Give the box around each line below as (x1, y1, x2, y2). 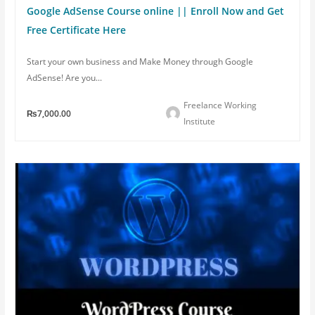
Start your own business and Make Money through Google (27, 56, 254, 68)
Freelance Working (183, 99, 257, 112)
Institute (183, 115, 215, 128)
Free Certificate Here (27, 23, 127, 37)
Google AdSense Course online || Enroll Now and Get (27, 4, 285, 18)
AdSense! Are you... (27, 72, 103, 84)
